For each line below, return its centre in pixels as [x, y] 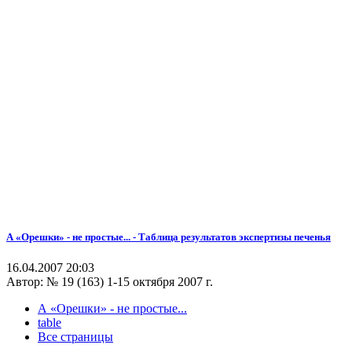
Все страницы [75, 337]
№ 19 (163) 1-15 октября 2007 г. [130, 282]
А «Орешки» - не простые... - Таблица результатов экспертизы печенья [169, 237]
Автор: [26, 282]
